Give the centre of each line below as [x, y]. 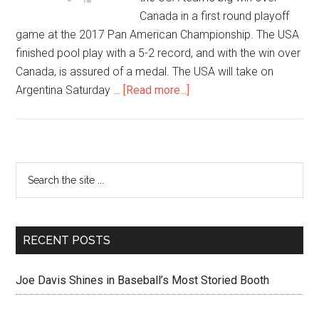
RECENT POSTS [67, 240]
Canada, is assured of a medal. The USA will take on [145, 72]
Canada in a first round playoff [215, 16]
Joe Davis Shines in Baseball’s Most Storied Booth [143, 280]
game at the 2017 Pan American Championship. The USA [158, 35]
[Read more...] [157, 90]
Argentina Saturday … [70, 90]
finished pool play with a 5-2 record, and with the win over [158, 53]
